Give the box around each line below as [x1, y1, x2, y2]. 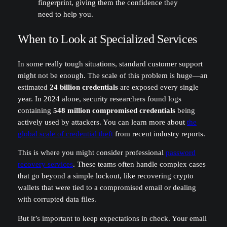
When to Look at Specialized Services [17, 32, 197, 46]
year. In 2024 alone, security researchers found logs [17, 94, 181, 103]
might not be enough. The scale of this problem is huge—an [17, 71, 208, 80]
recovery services [17, 160, 73, 169]
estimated [17, 83, 50, 91]
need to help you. [37, 10, 93, 18]
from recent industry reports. [112, 129, 205, 138]
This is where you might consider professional [17, 148, 166, 157]
